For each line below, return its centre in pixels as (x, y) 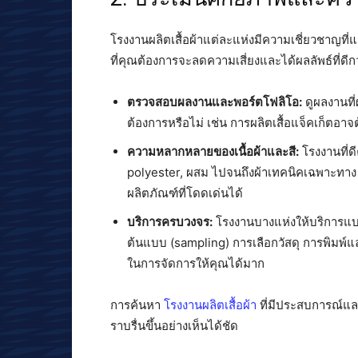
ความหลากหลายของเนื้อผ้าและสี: (213, 151)
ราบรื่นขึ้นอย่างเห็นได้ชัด (174, 325)
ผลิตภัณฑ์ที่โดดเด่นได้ (185, 193)
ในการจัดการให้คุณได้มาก (196, 263)
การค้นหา (137, 304)
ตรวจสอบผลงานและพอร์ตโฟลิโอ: (215, 101)
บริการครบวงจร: (170, 221)
